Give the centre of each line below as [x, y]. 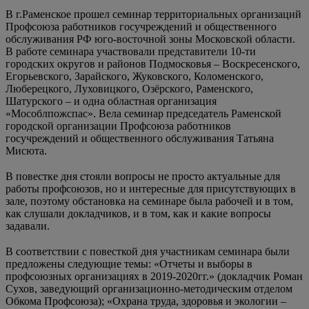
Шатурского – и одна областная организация [111, 101]
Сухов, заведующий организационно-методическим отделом [149, 288]
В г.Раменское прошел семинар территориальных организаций [153, 14]
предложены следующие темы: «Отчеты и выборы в [129, 263]
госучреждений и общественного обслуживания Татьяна [140, 138]
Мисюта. [26, 150]
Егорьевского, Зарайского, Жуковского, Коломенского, [134, 76]
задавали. [28, 226]
